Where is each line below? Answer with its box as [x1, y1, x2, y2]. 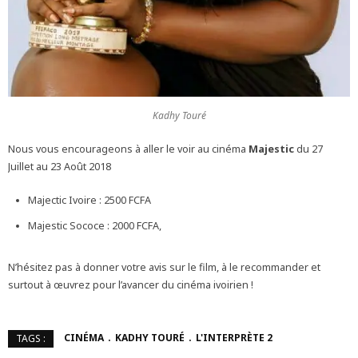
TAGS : [16, 332, 46, 346]
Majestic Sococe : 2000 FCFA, [28, 219, 161, 233]
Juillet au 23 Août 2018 [8, 160, 111, 174]
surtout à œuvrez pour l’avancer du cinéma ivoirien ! [8, 278, 253, 292]
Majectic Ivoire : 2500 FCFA [28, 193, 151, 208]
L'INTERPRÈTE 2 [196, 331, 272, 345]
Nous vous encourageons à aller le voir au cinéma [8, 142, 249, 157]
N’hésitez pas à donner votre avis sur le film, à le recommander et [8, 261, 320, 275]
